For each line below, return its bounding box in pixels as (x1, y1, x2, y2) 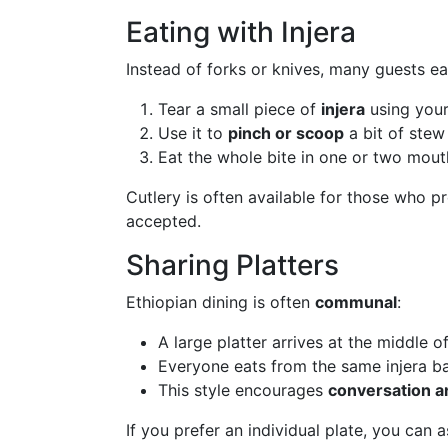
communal (315, 292, 397, 312)
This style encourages (158, 380, 328, 400)
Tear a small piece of (158, 99, 321, 119)
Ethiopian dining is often (126, 292, 315, 312)
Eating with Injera (126, 15, 356, 49)
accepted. (126, 211, 201, 231)
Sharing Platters (126, 248, 339, 282)
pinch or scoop (228, 123, 344, 143)
